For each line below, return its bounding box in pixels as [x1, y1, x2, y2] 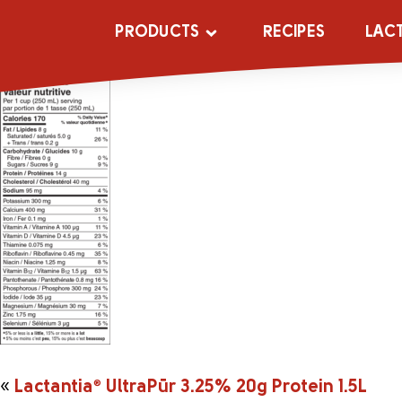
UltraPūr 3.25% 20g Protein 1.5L [101, 379, 367, 397]
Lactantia [14, 379, 93, 397]
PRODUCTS [115, 23, 200, 41]
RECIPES [262, 23, 325, 41]
